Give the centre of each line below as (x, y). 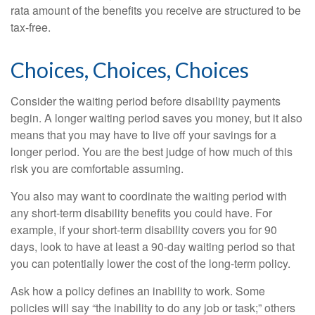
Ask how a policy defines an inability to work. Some (138, 290)
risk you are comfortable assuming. (97, 168)
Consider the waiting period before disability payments (146, 101)
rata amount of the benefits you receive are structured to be (156, 10)
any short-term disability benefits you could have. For (141, 212)
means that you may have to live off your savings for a (143, 134)
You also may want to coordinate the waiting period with (149, 195)
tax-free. (31, 27)
